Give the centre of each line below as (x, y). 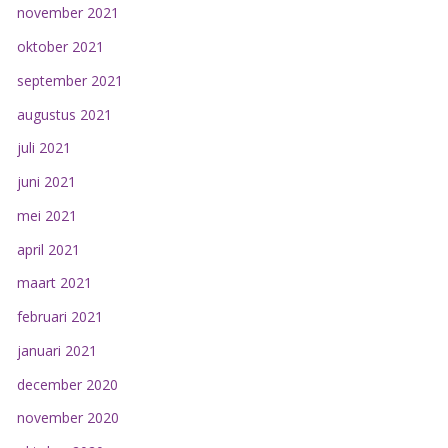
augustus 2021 (64, 114)
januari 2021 (56, 350)
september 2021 (69, 80)
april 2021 (48, 249)
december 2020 (67, 384)
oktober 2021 (60, 47)
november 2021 (67, 13)
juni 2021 (46, 182)
